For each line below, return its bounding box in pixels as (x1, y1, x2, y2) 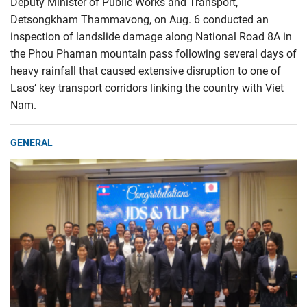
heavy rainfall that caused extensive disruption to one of (10, 64, 281, 77)
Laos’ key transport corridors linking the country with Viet (10, 81, 284, 95)
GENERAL (10, 136, 53, 148)
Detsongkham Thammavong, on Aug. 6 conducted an (10, 12, 269, 26)
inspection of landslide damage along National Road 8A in (10, 29, 292, 43)
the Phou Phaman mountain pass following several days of (10, 47, 297, 60)
